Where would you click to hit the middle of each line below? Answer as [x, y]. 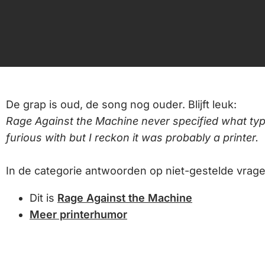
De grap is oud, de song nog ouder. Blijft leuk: [121, 104]
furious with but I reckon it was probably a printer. [132, 138]
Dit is [43, 198]
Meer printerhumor [78, 214]
